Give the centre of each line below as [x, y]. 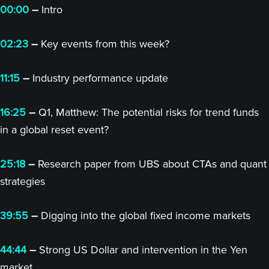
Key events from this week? [104, 44]
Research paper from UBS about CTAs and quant [152, 164]
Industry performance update [99, 78]
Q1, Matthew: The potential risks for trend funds [147, 112]
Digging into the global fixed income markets [146, 216]
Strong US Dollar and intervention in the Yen [142, 250]
